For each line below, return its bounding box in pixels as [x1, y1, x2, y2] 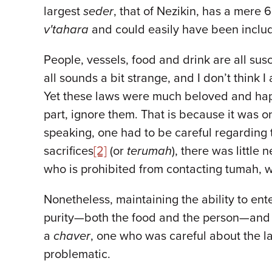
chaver [53, 229, 90, 243]
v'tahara [44, 22, 89, 37]
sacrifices [44, 144, 93, 158]
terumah [127, 144, 172, 158]
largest [44, 4, 83, 19]
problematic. [44, 247, 117, 262]
